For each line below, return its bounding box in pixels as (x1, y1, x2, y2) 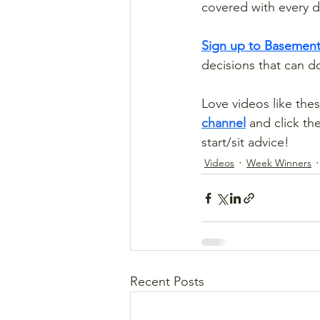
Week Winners (246, 156, 311, 169)
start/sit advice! (201, 134, 289, 151)
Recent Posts (130, 274, 204, 290)
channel (201, 115, 246, 131)
